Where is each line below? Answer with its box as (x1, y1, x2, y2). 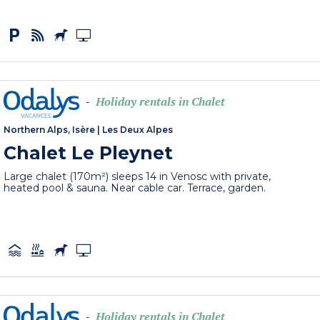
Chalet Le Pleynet (4, 142, 174, 164)
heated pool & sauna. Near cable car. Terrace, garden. (4, 181, 266, 195)
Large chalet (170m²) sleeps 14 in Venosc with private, (4, 170, 271, 184)
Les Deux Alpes (102, 124, 174, 136)
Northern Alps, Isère (4, 124, 96, 136)
